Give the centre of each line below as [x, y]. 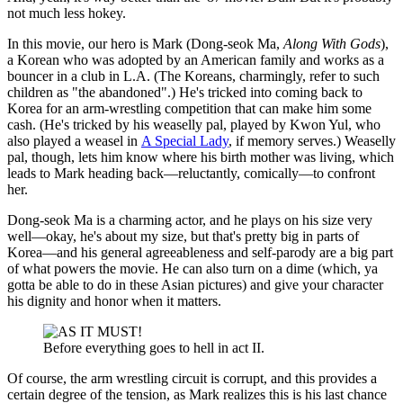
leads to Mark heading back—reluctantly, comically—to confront [191, 173]
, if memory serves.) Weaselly [312, 140]
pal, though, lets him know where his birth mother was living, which [201, 157]
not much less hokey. [67, 13]
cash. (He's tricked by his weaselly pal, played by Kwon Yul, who [194, 124]
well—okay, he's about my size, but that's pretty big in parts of [183, 236]
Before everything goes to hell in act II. [154, 347]
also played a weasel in [74, 140]
